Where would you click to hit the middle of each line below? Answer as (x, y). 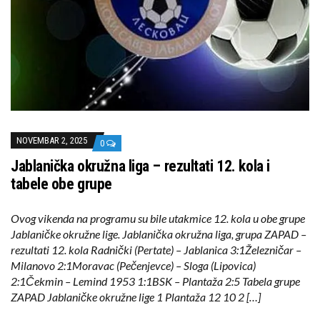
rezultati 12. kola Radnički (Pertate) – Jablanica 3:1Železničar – (156, 250)
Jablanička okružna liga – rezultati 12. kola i (140, 166)
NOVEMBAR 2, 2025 (52, 141)
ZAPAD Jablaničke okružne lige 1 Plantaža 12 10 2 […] (136, 297)
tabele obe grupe (61, 184)
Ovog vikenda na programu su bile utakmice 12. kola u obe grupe (158, 219)
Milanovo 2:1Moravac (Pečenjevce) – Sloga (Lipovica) (133, 266)
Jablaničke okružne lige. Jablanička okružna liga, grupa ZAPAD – (159, 234)
